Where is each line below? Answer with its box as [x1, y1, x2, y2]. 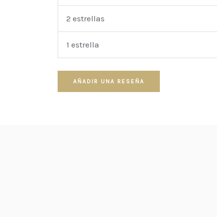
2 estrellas [66, 14, 105, 24]
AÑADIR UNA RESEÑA [73, 77, 145, 85]
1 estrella [66, 40, 100, 50]
